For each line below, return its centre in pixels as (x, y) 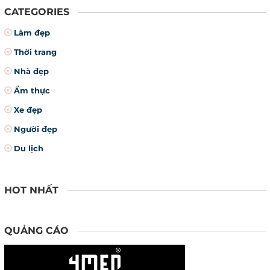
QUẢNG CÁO (36, 230)
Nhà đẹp (31, 71)
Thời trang (35, 52)
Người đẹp (36, 129)
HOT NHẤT (31, 190)
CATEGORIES (37, 11)
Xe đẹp (28, 109)
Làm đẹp (32, 32)
